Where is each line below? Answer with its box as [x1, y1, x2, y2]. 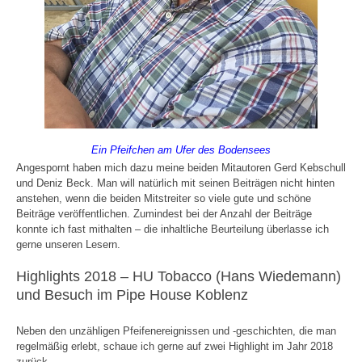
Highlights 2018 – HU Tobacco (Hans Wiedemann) [16, 268, 341, 285]
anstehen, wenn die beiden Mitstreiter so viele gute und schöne [16, 192, 311, 204]
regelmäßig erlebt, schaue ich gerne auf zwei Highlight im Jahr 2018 [16, 339, 333, 352]
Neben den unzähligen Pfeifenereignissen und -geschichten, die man [16, 324, 336, 337]
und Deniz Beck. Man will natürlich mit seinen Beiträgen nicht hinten [16, 176, 335, 189]
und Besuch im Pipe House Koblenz [16, 287, 248, 304]
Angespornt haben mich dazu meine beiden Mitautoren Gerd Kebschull [16, 161, 346, 174]
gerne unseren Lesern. [16, 238, 120, 250]
